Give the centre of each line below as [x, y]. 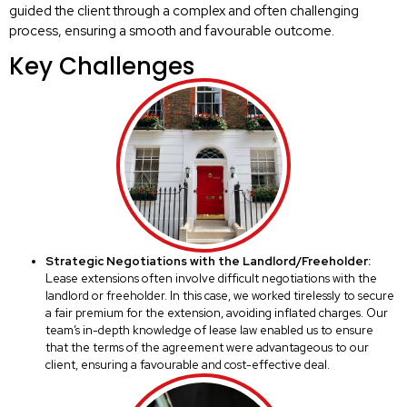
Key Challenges [102, 66]
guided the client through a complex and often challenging [184, 11]
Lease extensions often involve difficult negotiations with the [211, 279]
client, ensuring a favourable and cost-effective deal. [188, 365]
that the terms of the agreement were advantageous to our [207, 348]
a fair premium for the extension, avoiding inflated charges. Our [217, 313]
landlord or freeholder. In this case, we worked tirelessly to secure [220, 296]
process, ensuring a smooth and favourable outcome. [172, 31]
